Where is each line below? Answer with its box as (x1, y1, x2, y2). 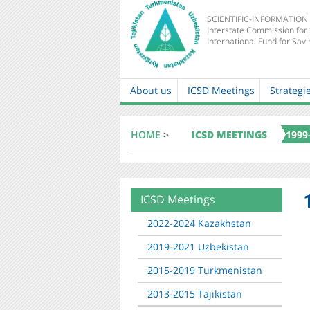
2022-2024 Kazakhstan (147, 216, 251, 230)
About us (130, 83, 172, 97)
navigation (120, 111, 183, 129)
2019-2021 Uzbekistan (147, 239, 249, 253)
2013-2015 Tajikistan (147, 286, 242, 300)
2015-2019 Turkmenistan (147, 263, 262, 277)
